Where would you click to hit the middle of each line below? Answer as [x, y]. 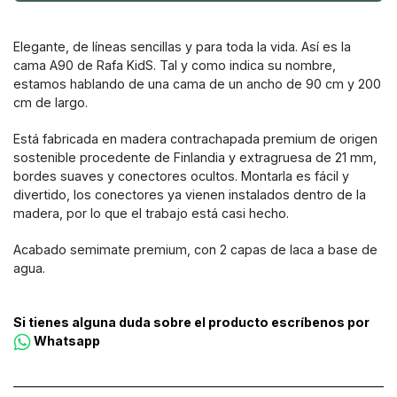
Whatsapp [66, 341]
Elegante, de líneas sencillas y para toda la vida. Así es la [182, 47]
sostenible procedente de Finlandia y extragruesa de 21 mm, [195, 158]
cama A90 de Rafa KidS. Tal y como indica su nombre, [175, 66]
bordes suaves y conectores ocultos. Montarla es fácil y [181, 176]
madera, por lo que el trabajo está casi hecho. [151, 214]
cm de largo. [51, 103]
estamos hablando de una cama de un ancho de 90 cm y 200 [197, 84]
